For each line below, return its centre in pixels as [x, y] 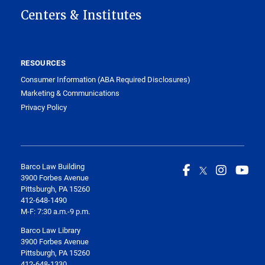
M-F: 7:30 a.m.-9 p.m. [56, 211]
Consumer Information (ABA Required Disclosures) [106, 79]
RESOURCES [43, 62]
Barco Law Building [53, 167]
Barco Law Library [51, 230]
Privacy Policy [44, 107]
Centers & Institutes [81, 15]
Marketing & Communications [70, 93]
